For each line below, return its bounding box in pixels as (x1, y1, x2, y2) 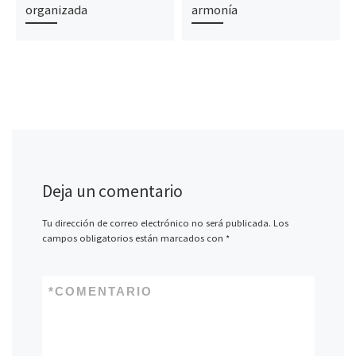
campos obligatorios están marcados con (41, 232, 226, 245)
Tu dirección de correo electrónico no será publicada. (41, 217, 271, 230)
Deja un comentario (41, 180, 183, 203)
